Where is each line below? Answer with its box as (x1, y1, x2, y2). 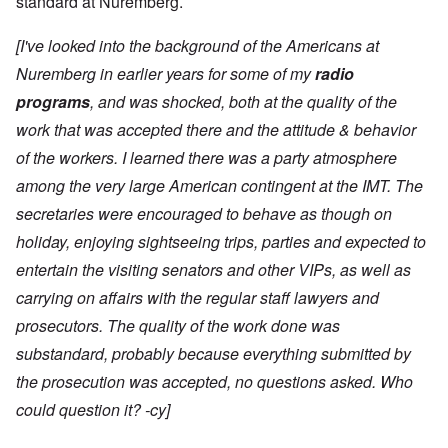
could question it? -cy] (16, 398, 170, 422)
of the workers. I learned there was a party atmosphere (16, 146, 397, 170)
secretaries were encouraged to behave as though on (16, 202, 392, 226)
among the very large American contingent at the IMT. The (16, 174, 423, 198)
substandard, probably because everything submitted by (16, 342, 411, 366)
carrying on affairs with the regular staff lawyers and (16, 286, 379, 310)
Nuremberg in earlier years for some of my (16, 62, 315, 86)
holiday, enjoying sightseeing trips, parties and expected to (16, 230, 426, 254)
